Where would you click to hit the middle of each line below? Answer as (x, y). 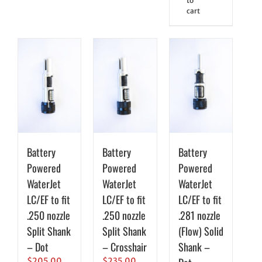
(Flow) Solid (201, 231)
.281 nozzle (199, 215)
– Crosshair (125, 247)
